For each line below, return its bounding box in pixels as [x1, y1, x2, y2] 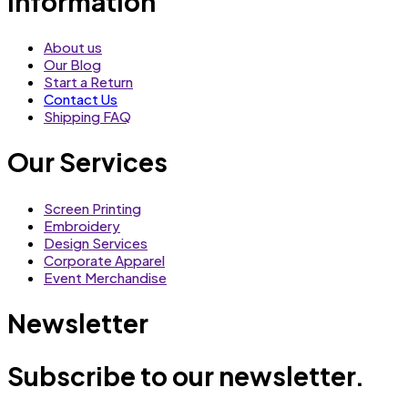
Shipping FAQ [44, 107, 131, 126]
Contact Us [44, 90, 117, 108]
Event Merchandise [44, 268, 167, 286]
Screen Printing [44, 199, 141, 217]
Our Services [7, 146, 168, 178]
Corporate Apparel [44, 250, 165, 269]
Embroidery [44, 216, 120, 234]
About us [44, 38, 102, 56]
